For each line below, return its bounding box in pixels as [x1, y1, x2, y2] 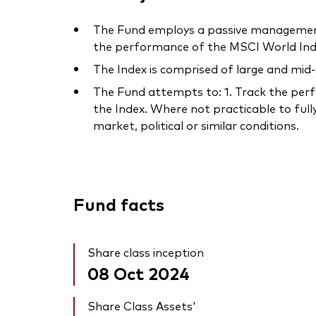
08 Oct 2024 [87, 261, 190, 285]
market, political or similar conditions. [93, 117, 299, 133]
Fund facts [73, 192, 164, 216]
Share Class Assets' [87, 298, 196, 314]
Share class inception [87, 244, 204, 260]
